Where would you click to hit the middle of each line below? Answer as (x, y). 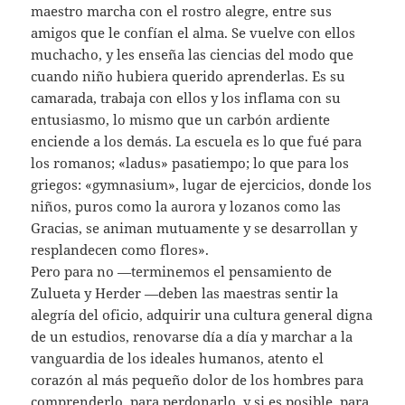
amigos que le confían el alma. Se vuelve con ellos (193, 32)
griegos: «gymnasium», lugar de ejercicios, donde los (202, 184)
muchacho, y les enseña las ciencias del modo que (193, 54)
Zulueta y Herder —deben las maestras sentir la (185, 292)
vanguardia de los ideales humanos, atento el (178, 358)
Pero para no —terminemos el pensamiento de (182, 271)
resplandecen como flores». (120, 249)
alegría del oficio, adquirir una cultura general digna (202, 314)
